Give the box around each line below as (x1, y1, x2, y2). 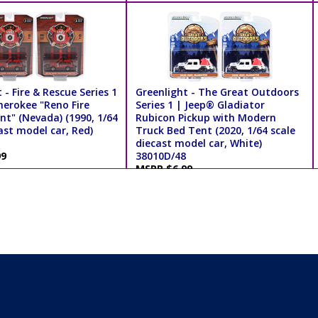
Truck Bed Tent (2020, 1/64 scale (135, 123, 295, 137)
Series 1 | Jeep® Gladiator (135, 97, 265, 111)
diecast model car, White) (135, 136, 262, 150)
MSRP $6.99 (135, 161, 198, 175)
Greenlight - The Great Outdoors (135, 84, 299, 99)
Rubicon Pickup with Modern (135, 110, 276, 124)
